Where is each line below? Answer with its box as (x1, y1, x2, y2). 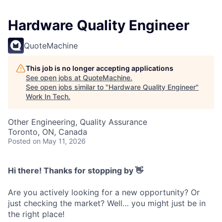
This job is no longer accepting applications (26, 64, 173, 73)
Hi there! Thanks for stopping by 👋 (8, 166, 143, 176)
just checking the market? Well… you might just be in (8, 198, 206, 209)
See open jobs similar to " (26, 83, 109, 92)
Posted (8, 137, 31, 146)
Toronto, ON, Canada (8, 127, 87, 137)
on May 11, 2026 (33, 137, 86, 146)
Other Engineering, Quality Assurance (8, 117, 147, 127)
